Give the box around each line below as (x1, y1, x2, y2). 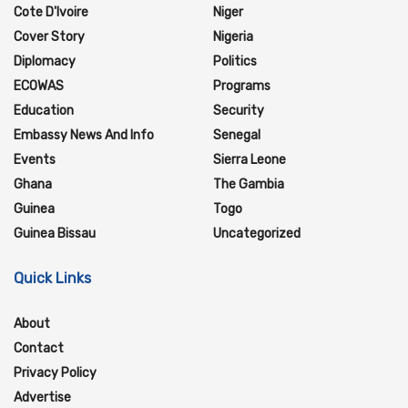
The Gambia (213, 177, 284, 193)
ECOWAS (14, 78, 64, 95)
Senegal (213, 127, 260, 144)
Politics (213, 54, 257, 70)
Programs (213, 78, 270, 95)
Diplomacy (14, 54, 76, 70)
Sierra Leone (213, 152, 286, 168)
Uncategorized (213, 226, 301, 242)
